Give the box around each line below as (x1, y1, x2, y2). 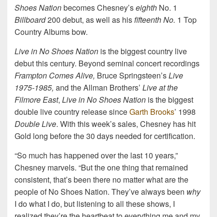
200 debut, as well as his (46, 14, 134, 25)
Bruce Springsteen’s (97, 69, 169, 81)
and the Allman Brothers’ (56, 81, 142, 93)
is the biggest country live (100, 45, 187, 57)
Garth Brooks (129, 106, 174, 117)
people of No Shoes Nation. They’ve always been (15, 186, 186, 197)
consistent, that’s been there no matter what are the (15, 173, 188, 185)
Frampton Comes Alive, (15, 69, 97, 81)
